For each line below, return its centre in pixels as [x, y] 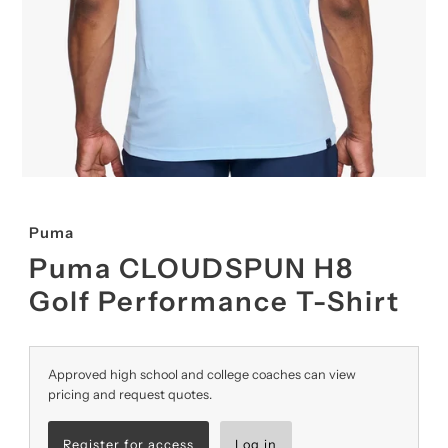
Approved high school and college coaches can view [201, 375]
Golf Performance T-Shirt [214, 302]
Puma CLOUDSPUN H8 [191, 269]
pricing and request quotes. [129, 395]
